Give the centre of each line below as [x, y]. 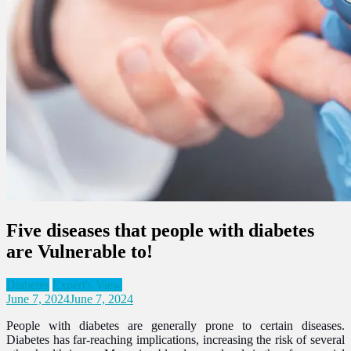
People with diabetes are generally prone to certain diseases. [175, 325]
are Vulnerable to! [80, 251]
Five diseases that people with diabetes [160, 230]
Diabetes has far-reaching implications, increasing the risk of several [175, 339]
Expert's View [87, 284]
